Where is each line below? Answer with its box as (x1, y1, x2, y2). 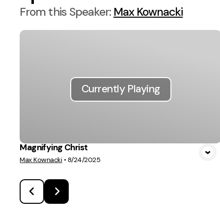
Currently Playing (81, 82, 160, 96)
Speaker (69, 4, 109, 19)
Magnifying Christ (20, 141, 88, 153)
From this (20, 4, 69, 19)
